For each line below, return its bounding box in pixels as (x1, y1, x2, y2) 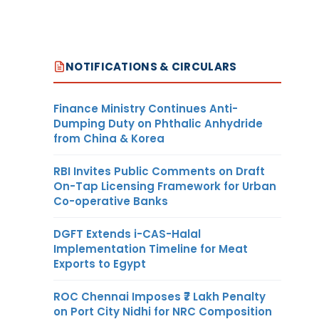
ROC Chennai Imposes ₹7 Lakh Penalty (53, 288, 266, 304)
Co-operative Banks (53, 193, 168, 209)
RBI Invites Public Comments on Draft (53, 163, 265, 179)
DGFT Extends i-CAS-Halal (53, 226, 201, 241)
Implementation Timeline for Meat (53, 241, 248, 256)
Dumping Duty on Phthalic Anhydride (53, 115, 263, 131)
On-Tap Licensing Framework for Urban (53, 178, 276, 194)
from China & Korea (53, 130, 164, 146)
